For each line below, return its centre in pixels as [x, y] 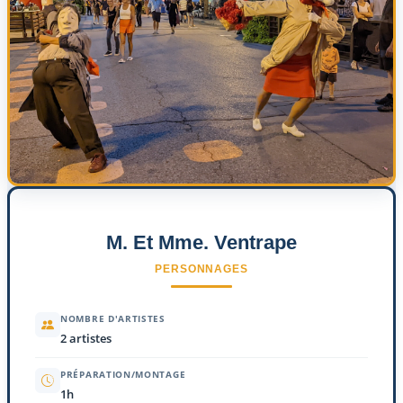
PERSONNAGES [201, 269]
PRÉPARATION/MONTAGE [123, 374]
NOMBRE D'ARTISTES [113, 318]
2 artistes [86, 338]
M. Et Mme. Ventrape [201, 242]
